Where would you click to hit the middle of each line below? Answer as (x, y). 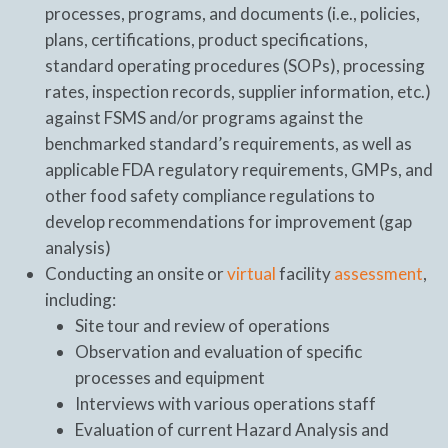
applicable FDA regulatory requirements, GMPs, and (239, 169)
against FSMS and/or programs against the (204, 117)
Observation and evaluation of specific (218, 351)
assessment (378, 273)
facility (305, 273)
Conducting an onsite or (136, 273)
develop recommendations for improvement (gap (228, 221)
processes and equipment (170, 377)
